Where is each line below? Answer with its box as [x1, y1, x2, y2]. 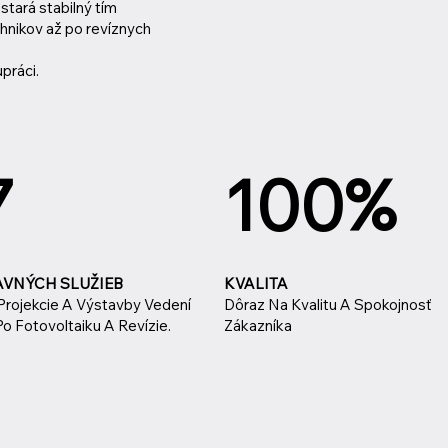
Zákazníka [224, 315, 292, 335]
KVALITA [224, 273, 288, 293]
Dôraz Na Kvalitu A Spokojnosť [224, 294, 432, 314]
